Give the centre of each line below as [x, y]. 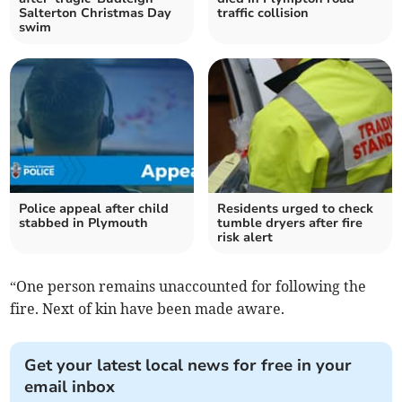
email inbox [70, 387]
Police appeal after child [94, 209]
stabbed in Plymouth [84, 223]
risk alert [245, 238]
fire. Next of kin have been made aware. [148, 309]
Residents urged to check [295, 209]
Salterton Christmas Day [96, 13]
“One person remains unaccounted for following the [188, 287]
